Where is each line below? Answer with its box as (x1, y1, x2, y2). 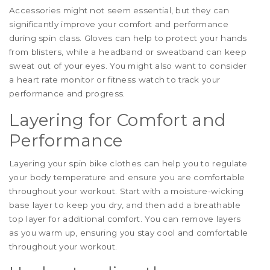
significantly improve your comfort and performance (9, 19, 228, 30)
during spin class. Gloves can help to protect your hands (9, 33, 247, 43)
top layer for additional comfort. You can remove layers (9, 214, 241, 224)
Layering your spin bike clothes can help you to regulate (9, 159, 248, 169)
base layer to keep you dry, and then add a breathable (9, 200, 240, 210)
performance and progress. (9, 89, 125, 99)
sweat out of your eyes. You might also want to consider (9, 61, 247, 71)
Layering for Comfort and (9, 110, 227, 131)
